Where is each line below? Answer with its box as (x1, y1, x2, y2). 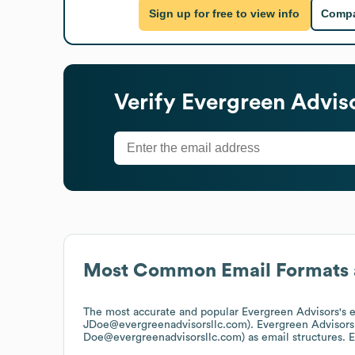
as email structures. (245, 331, 349, 343)
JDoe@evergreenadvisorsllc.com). (83, 319, 257, 330)
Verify (114, 90, 181, 113)
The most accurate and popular (83, 306, 242, 318)
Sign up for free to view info (149, 7, 300, 21)
